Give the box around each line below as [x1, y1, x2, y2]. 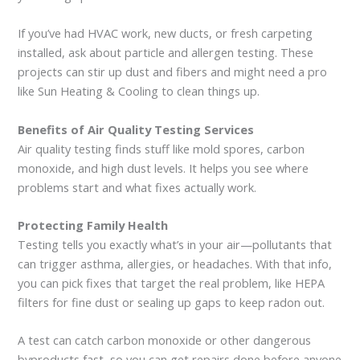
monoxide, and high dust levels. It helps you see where [18, 159, 309, 176]
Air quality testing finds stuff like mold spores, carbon [18, 140, 305, 157]
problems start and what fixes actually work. [18, 178, 257, 195]
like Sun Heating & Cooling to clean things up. [18, 83, 260, 100]
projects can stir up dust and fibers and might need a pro [18, 63, 328, 80]
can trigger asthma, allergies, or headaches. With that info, [18, 256, 333, 272]
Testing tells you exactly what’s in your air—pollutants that [18, 236, 333, 253]
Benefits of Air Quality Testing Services [18, 121, 255, 137]
